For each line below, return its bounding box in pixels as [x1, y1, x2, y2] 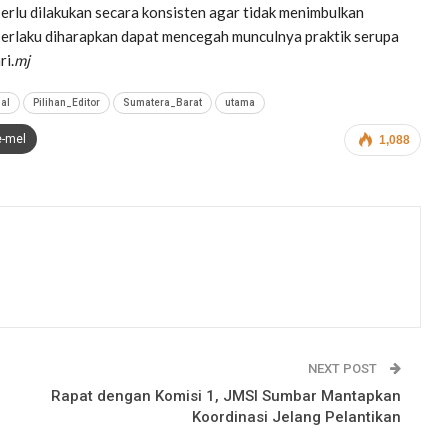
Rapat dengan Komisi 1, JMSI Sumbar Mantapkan [51, 386, 401, 405]
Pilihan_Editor [33, 96, 100, 108]
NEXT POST [308, 360, 380, 376]
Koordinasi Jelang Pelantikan [192, 407, 401, 426]
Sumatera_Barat [123, 96, 202, 108]
